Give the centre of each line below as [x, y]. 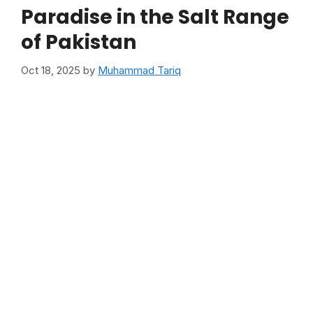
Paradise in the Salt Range [155, 17]
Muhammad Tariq [139, 70]
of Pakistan [79, 43]
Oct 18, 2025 [51, 70]
